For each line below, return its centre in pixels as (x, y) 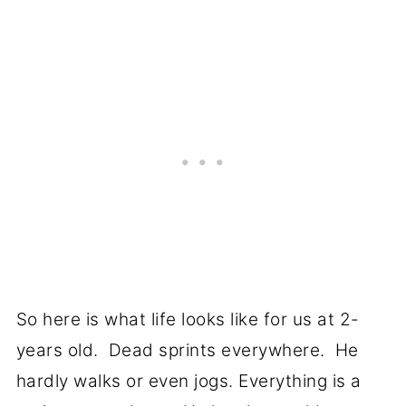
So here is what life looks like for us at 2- (188, 319)
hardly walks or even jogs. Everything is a (188, 381)
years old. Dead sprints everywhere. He (187, 350)
